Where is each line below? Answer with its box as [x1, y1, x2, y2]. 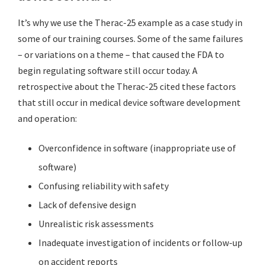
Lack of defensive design [38, 198, 136, 211]
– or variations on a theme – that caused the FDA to [18, 48, 224, 60]
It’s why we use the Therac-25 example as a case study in [18, 16, 243, 28]
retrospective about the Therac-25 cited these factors [18, 80, 236, 92]
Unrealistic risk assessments [38, 217, 154, 230]
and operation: [18, 112, 77, 124]
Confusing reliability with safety [38, 179, 169, 192]
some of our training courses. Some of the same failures [18, 32, 243, 44]
